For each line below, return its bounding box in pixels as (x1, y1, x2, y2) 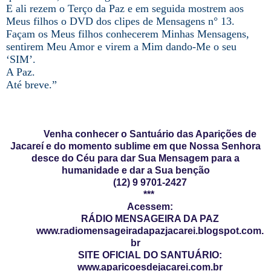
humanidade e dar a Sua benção (61, 165, 210, 175)
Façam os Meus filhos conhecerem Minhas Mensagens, (6, 27, 249, 40)
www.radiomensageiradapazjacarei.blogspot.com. (36, 225, 264, 236)
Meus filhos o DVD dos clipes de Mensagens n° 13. (6, 15, 235, 27)
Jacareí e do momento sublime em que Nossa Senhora (10, 140, 261, 151)
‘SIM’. (6, 53, 36, 65)
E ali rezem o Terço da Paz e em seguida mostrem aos (6, 2, 244, 15)
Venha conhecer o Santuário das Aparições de (43, 128, 256, 139)
